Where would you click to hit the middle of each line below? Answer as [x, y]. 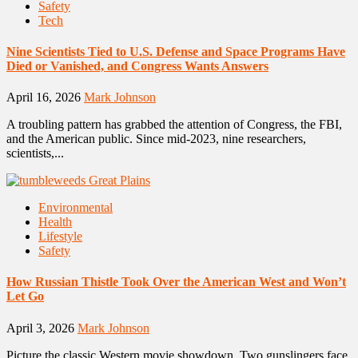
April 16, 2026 [45, 97]
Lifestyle [60, 237]
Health [55, 222]
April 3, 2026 [42, 328]
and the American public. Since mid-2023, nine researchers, [156, 139]
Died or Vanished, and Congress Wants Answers [137, 66]
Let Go [25, 296]
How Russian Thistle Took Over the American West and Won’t [176, 282]
